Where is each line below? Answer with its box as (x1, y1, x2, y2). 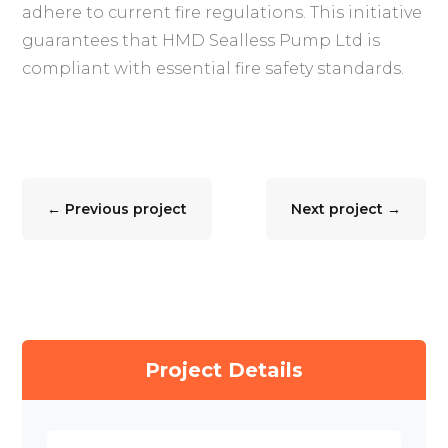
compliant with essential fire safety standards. (22, 59, 405, 79)
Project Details (145, 358, 303, 383)
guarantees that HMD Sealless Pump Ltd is (22, 31, 385, 51)
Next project (290, 200, 383, 219)
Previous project (65, 200, 188, 219)
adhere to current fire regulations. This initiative (22, 3, 423, 23)
